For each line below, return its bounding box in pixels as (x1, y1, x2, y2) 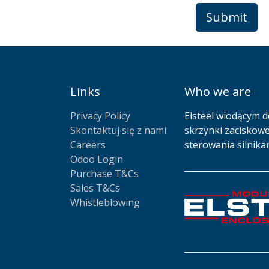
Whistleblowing (70, 196, 140, 209)
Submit (206, 9, 247, 25)
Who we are (184, 83, 251, 100)
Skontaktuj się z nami (70, 124, 166, 137)
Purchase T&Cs (70, 167, 139, 180)
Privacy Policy (70, 109, 130, 122)
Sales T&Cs (70, 181, 120, 195)
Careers (70, 138, 106, 151)
